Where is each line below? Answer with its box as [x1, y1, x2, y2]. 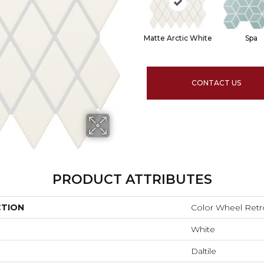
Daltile [191, 246, 216, 257]
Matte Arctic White [143, 34, 212, 43]
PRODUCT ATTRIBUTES [52, 171, 212, 188]
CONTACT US [192, 78, 242, 88]
